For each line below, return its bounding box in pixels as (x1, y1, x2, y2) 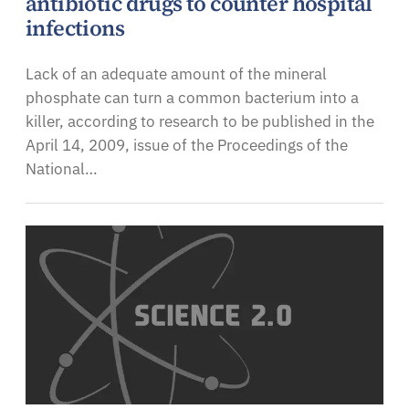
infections (26, 13, 125, 43)
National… (26, 159, 98, 180)
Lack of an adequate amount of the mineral (26, 64, 327, 85)
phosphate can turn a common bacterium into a (26, 88, 359, 109)
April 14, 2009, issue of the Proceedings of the (26, 135, 348, 156)
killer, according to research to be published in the (26, 111, 374, 132)
